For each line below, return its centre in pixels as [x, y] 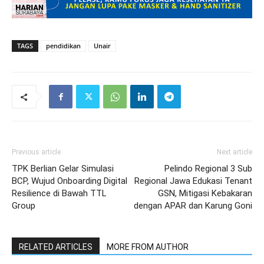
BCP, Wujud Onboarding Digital [70, 181]
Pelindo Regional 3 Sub [208, 169]
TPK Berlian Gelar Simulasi [63, 169]
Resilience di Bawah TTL [59, 193]
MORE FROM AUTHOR [148, 247]
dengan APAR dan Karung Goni [193, 206]
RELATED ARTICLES [56, 247]
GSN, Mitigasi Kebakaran [205, 193]
